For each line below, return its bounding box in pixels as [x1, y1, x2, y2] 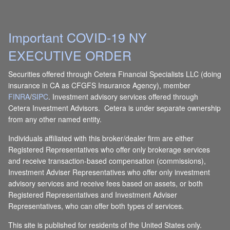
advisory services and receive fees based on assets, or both [8, 178, 203, 188]
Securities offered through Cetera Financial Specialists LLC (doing [8, 68, 222, 79]
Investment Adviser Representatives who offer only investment [8, 166, 210, 177]
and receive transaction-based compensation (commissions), [8, 155, 206, 166]
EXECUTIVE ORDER [8, 46, 132, 65]
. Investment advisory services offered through [48, 91, 199, 102]
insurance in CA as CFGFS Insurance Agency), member [8, 80, 191, 90]
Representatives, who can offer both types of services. [8, 200, 184, 211]
